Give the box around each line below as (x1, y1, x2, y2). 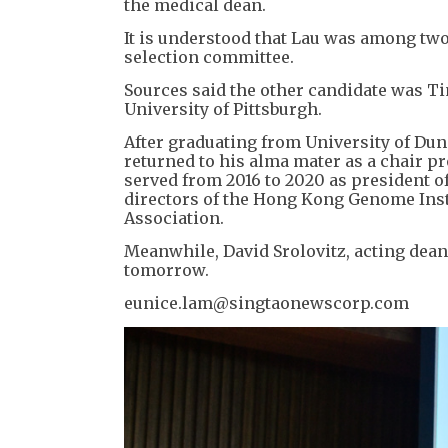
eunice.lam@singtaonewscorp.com (124, 292, 409, 313)
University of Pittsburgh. (124, 98, 322, 119)
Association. (124, 207, 224, 228)
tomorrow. (124, 259, 209, 280)
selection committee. (124, 46, 294, 67)
